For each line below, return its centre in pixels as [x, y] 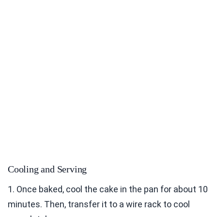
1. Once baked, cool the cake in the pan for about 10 [108, 189]
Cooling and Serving [47, 169]
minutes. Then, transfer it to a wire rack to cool [99, 204]
